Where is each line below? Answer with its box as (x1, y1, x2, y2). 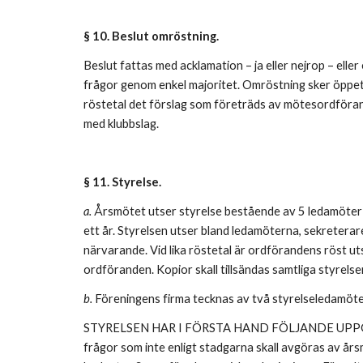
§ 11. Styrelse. (83, 175, 164, 189)
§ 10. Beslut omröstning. (83, 29, 221, 43)
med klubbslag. (83, 117, 159, 130)
